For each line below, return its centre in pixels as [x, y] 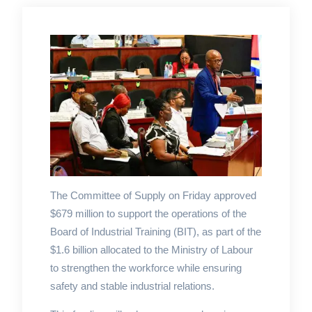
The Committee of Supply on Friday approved [153, 196]
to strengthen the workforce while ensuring [146, 268]
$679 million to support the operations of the [148, 214]
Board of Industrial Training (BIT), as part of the [155, 232]
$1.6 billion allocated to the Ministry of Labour [151, 250]
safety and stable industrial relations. [132, 286]
